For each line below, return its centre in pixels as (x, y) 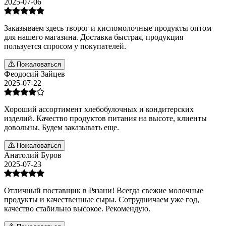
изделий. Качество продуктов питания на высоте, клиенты (105, 118)
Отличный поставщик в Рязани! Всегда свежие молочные (104, 190)
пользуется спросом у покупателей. (65, 46)
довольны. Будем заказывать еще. (62, 127)
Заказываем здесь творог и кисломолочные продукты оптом (108, 28)
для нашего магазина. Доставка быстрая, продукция (94, 37)
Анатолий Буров (33, 155)
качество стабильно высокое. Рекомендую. (77, 208)
